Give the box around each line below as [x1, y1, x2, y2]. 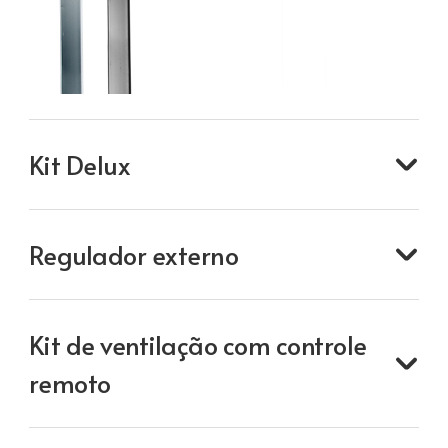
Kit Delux [28, 146, 131, 182]
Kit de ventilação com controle [28, 326, 367, 362]
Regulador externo [28, 236, 239, 272]
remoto [28, 364, 111, 400]
